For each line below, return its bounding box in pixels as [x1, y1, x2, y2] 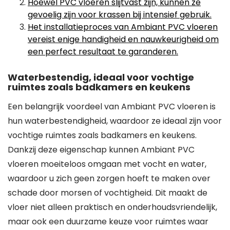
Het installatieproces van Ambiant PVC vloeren [28, 21, 218, 33]
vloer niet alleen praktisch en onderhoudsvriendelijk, [8, 201, 217, 213]
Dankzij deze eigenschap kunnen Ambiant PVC [8, 144, 195, 156]
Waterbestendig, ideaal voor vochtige [8, 71, 194, 84]
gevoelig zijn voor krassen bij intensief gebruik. [28, 9, 212, 21]
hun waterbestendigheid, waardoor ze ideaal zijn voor [8, 115, 222, 127]
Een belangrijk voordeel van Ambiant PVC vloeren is [8, 101, 216, 112]
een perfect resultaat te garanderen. [28, 46, 178, 57]
